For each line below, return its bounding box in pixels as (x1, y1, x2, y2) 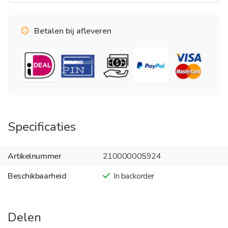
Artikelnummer (8, 150, 62, 162)
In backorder (113, 170, 154, 182)
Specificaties (8, 119, 76, 135)
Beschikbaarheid (8, 170, 67, 182)
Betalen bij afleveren (34, 25, 111, 37)
